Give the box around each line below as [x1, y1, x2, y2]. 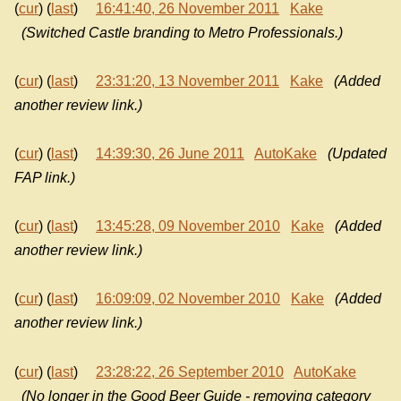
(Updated [328, 145, 387, 161]
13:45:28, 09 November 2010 [96, 218, 280, 235]
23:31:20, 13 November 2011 [96, 73, 279, 89]
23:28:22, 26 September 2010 [96, 363, 284, 380]
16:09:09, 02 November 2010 [96, 291, 280, 307]
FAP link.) [14, 169, 75, 185]
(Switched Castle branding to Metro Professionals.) [21, 24, 343, 40]
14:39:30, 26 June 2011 [96, 145, 244, 161]
